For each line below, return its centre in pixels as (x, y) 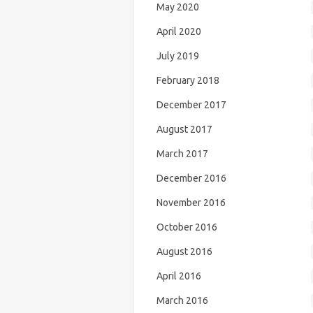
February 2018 (188, 80)
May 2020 (177, 7)
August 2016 (184, 252)
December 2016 (191, 178)
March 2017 (182, 154)
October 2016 (187, 227)
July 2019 (177, 56)
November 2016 (191, 203)
